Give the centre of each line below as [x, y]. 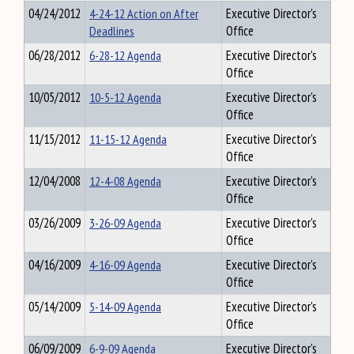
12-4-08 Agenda [125, 181]
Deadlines [112, 31]
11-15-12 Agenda [128, 139]
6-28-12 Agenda [125, 55]
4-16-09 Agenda [125, 265]
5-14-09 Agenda [125, 307]
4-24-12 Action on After [144, 13]
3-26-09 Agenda [125, 223]
